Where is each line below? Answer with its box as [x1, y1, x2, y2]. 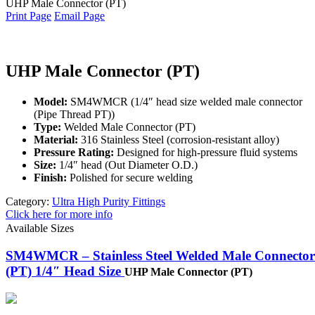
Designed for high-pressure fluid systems [114, 146, 297, 159]
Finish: [34, 172, 67, 184]
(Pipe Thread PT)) [34, 108, 115, 121]
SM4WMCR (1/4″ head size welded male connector [67, 96, 302, 108]
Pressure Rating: [34, 146, 114, 159]
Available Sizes [6, 222, 74, 235]
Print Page [6, 9, 51, 22]
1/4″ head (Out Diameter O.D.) [56, 159, 198, 172]
